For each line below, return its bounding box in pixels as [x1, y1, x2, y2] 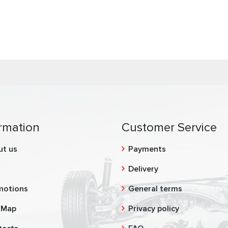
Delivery [128, 164, 158, 175]
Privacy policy [128, 204, 179, 214]
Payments [128, 144, 166, 155]
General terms [128, 184, 182, 194]
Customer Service [122, 120, 217, 135]
